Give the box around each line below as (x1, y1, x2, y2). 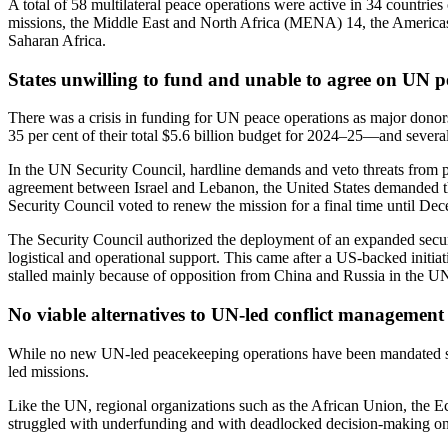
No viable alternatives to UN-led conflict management (8, 303, 444, 325)
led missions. (8, 362, 89, 380)
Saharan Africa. (8, 31, 110, 49)
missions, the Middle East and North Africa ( (8, 13, 289, 31)
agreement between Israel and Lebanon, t (8, 179, 267, 197)
